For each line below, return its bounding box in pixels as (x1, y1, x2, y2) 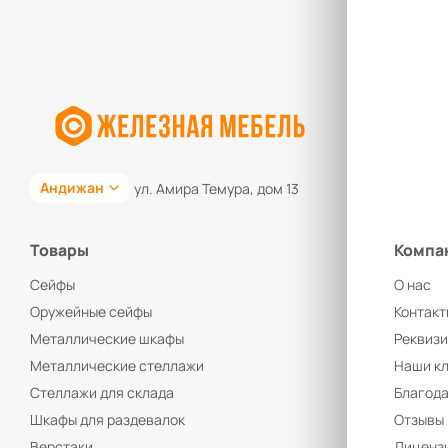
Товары (30, 239, 89, 262)
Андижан (40, 178, 104, 198)
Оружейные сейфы (30, 302, 152, 322)
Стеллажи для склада (30, 383, 174, 403)
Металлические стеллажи (30, 356, 204, 376)
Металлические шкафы (30, 329, 184, 349)
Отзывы (393, 410, 444, 430)
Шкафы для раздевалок (30, 410, 185, 430)
